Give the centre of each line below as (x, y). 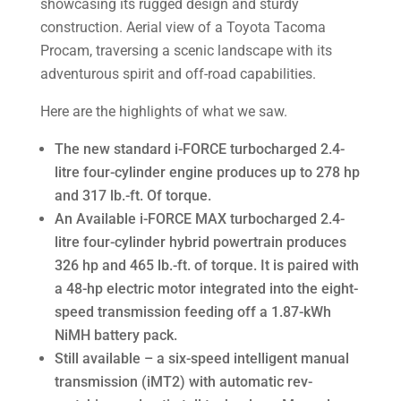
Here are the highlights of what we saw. (163, 111)
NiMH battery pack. (115, 335)
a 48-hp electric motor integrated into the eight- (206, 289)
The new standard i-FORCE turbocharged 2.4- (199, 149)
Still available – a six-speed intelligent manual (201, 358)
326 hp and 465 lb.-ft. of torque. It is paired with (206, 265)
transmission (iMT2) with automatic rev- (183, 382)
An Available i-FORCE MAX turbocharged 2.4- (199, 219)
